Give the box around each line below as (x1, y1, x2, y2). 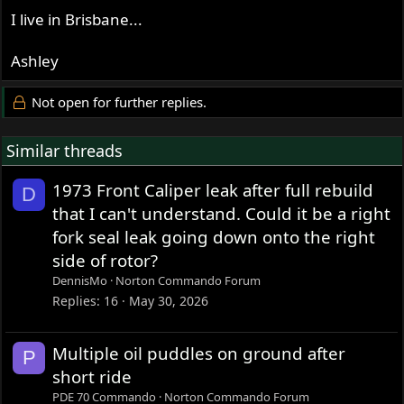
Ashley (11, 50, 60, 72)
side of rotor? (52, 249, 159, 272)
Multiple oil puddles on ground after (52, 342, 346, 365)
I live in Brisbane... (11, 9, 143, 31)
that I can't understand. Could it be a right (52, 202, 391, 225)
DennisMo (52, 272, 108, 289)
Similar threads (6, 140, 124, 162)
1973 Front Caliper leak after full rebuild (52, 179, 374, 202)
